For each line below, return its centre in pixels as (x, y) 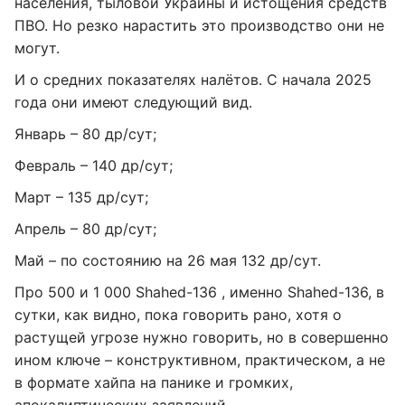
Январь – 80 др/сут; (85, 134)
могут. (37, 48)
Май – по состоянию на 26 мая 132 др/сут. (168, 260)
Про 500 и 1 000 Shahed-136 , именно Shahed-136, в (199, 292)
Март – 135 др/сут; (81, 197)
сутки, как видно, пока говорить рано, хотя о (178, 315)
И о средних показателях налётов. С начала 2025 (193, 80)
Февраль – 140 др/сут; (94, 165)
